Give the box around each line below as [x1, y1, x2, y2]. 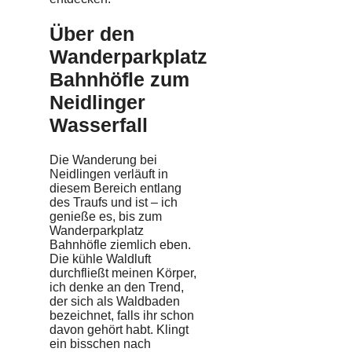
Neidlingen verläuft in [49, 167, 168, 181]
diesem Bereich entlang [49, 181, 181, 195]
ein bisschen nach [49, 336, 151, 350]
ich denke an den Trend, [49, 280, 184, 294]
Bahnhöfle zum [49, 68, 189, 90]
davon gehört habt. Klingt [49, 322, 189, 336]
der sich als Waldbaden [49, 294, 180, 308]
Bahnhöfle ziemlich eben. [49, 237, 191, 251]
